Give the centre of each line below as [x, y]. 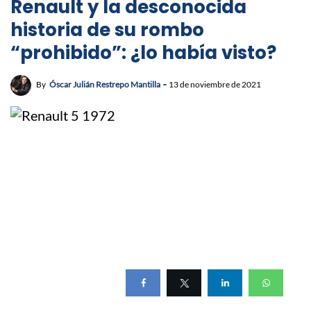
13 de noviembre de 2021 [215, 85]
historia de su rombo [107, 30]
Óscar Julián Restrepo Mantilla [105, 85]
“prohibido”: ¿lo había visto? [143, 53]
